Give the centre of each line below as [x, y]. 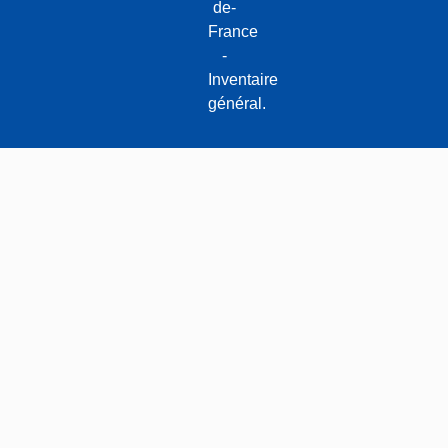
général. [237, 104]
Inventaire [243, 80]
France [233, 32]
